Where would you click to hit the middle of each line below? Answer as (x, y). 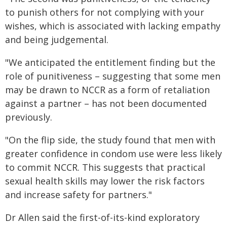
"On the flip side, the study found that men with (110, 140)
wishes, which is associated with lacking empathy (113, 26)
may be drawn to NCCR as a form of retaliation (107, 90)
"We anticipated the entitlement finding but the (110, 62)
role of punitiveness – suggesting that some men (113, 76)
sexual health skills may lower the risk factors (105, 181)
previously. (29, 117)
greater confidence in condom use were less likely (113, 154)
